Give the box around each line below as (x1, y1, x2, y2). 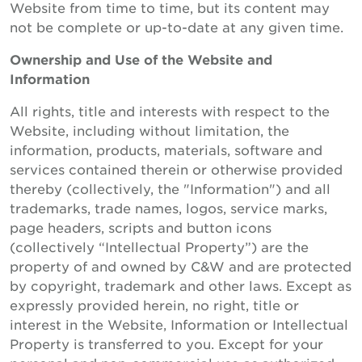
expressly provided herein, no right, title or (10, 297, 299, 313)
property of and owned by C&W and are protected (10, 258, 351, 274)
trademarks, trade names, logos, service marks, (10, 200, 327, 216)
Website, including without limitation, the (10, 122, 289, 138)
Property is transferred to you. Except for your (10, 335, 323, 351)
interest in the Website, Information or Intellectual (10, 316, 348, 332)
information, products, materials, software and (10, 141, 322, 158)
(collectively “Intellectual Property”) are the (10, 238, 309, 255)
